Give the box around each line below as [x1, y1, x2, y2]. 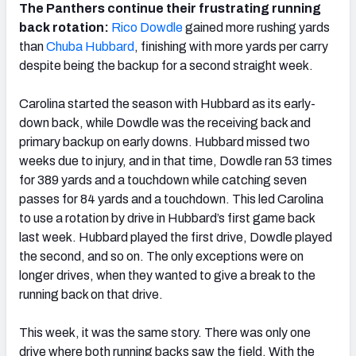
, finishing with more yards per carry [134, 40, 328, 54]
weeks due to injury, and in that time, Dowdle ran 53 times [19, 154, 332, 168]
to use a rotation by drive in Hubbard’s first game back [19, 211, 315, 226]
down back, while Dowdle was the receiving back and [19, 116, 311, 130]
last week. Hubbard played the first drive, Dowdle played [19, 230, 332, 245]
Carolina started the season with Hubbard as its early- [19, 97, 315, 111]
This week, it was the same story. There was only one [19, 326, 311, 340]
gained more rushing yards [183, 21, 330, 35]
